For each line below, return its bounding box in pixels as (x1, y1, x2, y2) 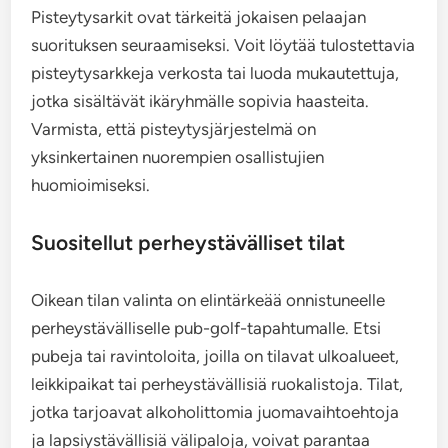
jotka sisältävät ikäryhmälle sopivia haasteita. (31, 91, 370, 112)
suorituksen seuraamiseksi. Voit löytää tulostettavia (31, 35, 416, 56)
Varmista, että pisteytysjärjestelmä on (31, 119, 317, 140)
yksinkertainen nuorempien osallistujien (31, 147, 325, 168)
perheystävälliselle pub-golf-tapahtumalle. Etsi (31, 318, 382, 339)
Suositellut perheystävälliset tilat (31, 230, 346, 256)
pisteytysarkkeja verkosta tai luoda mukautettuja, (31, 63, 400, 84)
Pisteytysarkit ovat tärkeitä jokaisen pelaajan (31, 7, 367, 28)
